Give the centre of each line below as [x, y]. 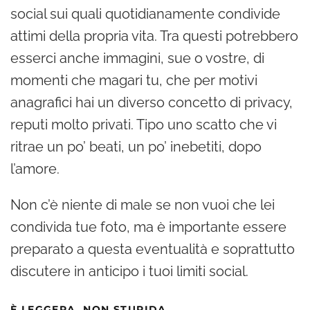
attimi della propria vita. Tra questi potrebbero [154, 36]
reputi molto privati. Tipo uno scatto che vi [144, 124]
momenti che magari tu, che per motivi [134, 80]
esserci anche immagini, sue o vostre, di [137, 58]
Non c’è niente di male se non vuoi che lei [143, 204]
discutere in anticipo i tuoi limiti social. [129, 271]
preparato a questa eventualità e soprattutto [153, 249]
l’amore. [37, 168]
